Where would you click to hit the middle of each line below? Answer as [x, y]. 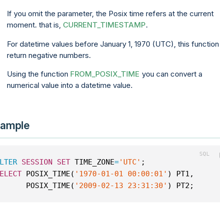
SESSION [37, 162]
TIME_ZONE [92, 162]
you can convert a [171, 74]
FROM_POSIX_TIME [105, 74]
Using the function [38, 74]
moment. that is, [35, 25]
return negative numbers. [49, 55]
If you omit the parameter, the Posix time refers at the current [110, 14]
